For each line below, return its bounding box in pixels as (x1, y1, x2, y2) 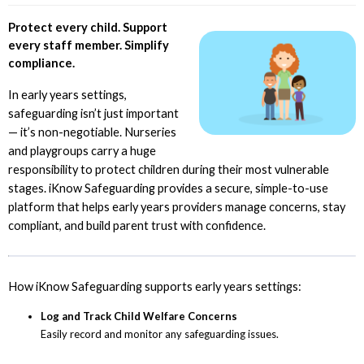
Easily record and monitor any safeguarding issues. (41, 327, 279, 341)
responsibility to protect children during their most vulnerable (8, 162, 329, 176)
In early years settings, (8, 87, 127, 102)
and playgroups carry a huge (8, 143, 156, 158)
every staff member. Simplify (8, 37, 169, 52)
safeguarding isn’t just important (8, 106, 179, 120)
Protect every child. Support (8, 19, 167, 34)
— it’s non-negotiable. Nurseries (8, 124, 176, 139)
